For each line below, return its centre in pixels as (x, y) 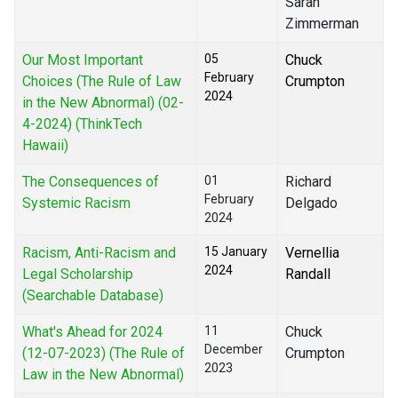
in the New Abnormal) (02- (103, 103)
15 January (236, 252)
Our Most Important (83, 60)
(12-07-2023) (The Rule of (103, 354)
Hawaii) (45, 146)
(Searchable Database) (93, 296)
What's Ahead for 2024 (92, 332)
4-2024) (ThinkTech (82, 124)
